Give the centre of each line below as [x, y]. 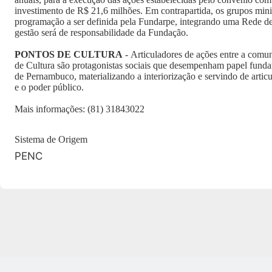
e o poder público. [49, 87]
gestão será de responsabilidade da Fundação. [101, 32]
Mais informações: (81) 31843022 [80, 109]
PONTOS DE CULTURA [69, 54]
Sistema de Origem [51, 139]
